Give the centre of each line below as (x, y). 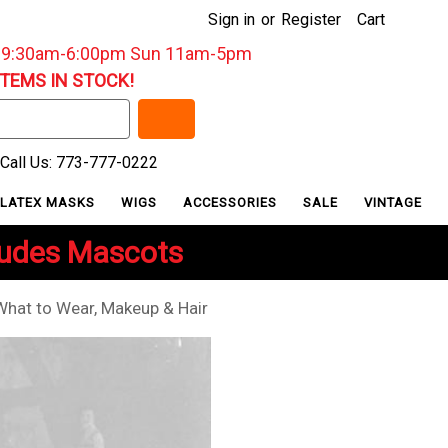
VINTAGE (393, 202)
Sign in (231, 19)
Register (311, 19)
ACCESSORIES (232, 202)
